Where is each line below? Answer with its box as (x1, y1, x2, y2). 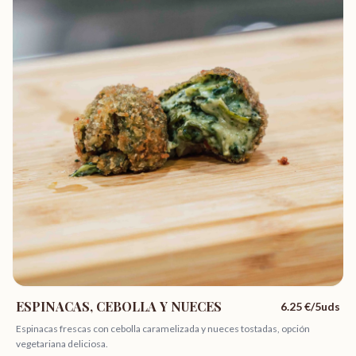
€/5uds (302, 300, 340, 313)
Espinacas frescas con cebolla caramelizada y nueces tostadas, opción (16, 323, 310, 335)
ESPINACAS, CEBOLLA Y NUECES (16, 298, 222, 315)
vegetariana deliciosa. (16, 338, 108, 350)
